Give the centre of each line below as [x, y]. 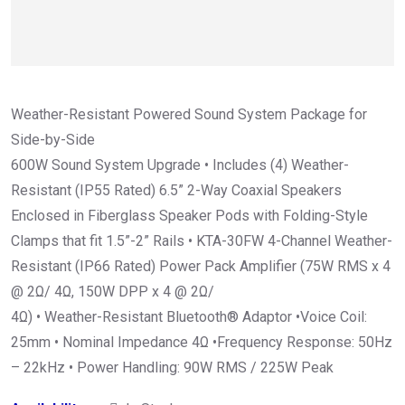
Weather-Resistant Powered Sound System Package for [189, 114]
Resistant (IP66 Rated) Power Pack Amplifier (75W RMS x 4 [201, 266]
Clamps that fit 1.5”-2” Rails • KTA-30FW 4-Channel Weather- [202, 241]
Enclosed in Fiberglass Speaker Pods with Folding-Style [189, 216]
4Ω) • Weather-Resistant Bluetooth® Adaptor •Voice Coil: [189, 317]
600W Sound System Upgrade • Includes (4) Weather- [180, 165]
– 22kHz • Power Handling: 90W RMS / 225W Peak [172, 367]
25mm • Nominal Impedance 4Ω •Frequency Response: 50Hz [202, 342]
